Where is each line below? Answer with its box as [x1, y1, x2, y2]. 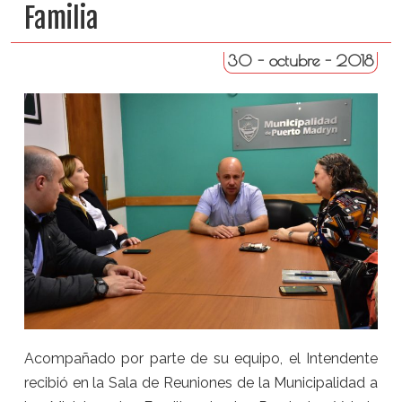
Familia [23, 2, 99, 35]
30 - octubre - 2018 [228, 51, 374, 70]
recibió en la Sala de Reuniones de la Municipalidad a [23, 374, 379, 392]
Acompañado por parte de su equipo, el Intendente [23, 350, 379, 368]
